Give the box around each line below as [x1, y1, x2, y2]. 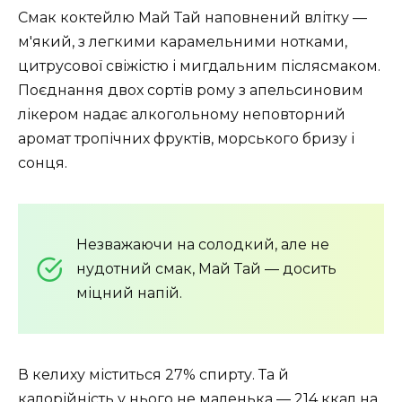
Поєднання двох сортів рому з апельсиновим [18, 82, 363, 100]
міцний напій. [76, 284, 182, 302]
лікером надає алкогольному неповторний [18, 106, 345, 124]
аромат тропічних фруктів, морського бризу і [18, 130, 354, 148]
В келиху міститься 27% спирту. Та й [18, 366, 289, 384]
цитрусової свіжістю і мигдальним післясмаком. [18, 57, 380, 75]
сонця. [18, 154, 67, 172]
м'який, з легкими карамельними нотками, [18, 33, 347, 51]
